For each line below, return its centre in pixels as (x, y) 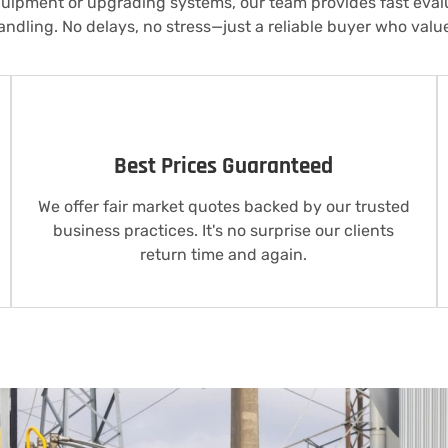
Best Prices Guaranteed (224, 167)
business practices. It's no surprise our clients (224, 231)
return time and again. (224, 255)
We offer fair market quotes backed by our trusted (223, 207)
